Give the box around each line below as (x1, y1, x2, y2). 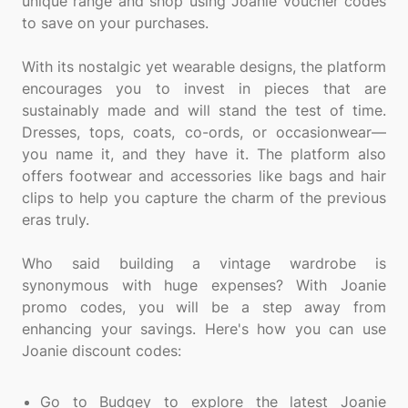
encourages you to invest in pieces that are (22, 79, 386, 97)
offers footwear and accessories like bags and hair (22, 167, 386, 185)
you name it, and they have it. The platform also (22, 145, 386, 163)
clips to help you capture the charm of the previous (22, 189, 386, 207)
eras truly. (22, 210, 89, 229)
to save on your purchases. (22, 14, 209, 32)
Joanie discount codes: (22, 342, 181, 360)
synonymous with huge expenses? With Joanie (22, 276, 386, 294)
